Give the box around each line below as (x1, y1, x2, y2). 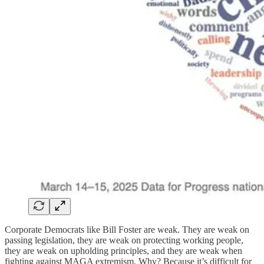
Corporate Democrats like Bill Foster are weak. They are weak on (5, 224, 249, 235)
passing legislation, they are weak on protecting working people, (5, 235, 243, 245)
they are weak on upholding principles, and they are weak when (5, 245, 242, 256)
